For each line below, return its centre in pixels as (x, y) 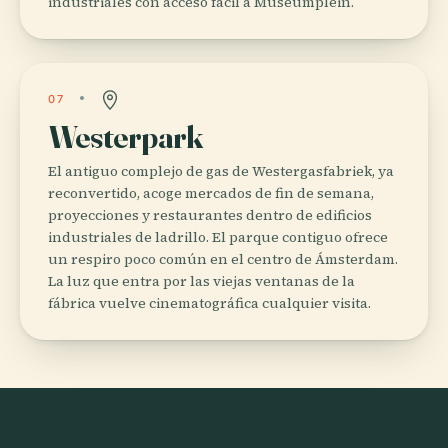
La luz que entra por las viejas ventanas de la (201, 280)
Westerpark (125, 136)
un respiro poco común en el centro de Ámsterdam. (223, 258)
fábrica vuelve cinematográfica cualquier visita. (209, 302)
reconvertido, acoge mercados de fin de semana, (211, 192)
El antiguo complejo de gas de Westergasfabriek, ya (221, 170)
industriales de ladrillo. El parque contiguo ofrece (218, 236)
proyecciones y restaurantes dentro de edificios (210, 214)
